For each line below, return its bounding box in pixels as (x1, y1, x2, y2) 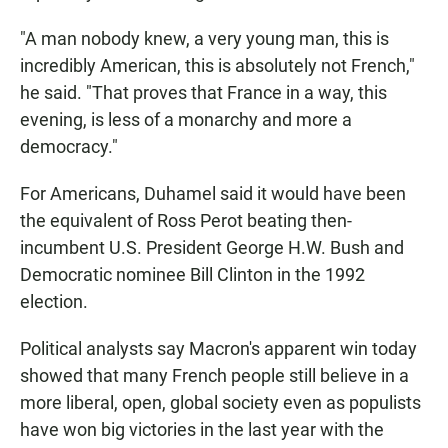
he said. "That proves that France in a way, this (20, 81, 387, 103)
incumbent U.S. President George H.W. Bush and (20, 236, 404, 258)
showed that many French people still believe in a (20, 364, 409, 386)
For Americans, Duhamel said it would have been (20, 182, 406, 204)
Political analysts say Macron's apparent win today (20, 337, 417, 359)
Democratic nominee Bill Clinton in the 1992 (20, 263, 365, 285)
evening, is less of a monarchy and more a (20, 108, 352, 130)
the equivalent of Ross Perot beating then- (20, 209, 352, 231)
